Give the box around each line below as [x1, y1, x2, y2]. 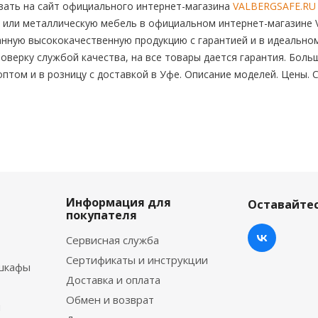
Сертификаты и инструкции [66, 253, 208, 267]
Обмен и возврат [66, 292, 154, 307]
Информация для [66, 194, 171, 210]
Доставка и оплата [66, 273, 160, 287]
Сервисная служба [66, 233, 159, 247]
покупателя [66, 207, 137, 223]
